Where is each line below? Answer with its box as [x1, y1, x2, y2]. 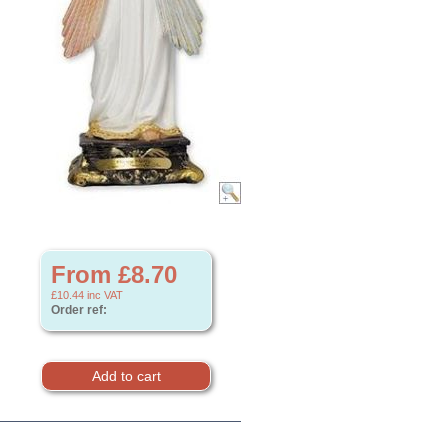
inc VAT [84, 289, 123, 301]
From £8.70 [51, 261, 177, 288]
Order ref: [51, 303, 107, 317]
